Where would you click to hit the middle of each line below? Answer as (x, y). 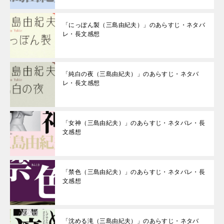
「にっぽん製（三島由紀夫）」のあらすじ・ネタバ (134, 25)
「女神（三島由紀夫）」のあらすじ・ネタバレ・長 (134, 123)
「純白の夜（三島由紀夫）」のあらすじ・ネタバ (131, 74)
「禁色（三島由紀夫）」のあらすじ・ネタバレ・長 (134, 172)
